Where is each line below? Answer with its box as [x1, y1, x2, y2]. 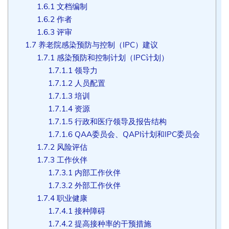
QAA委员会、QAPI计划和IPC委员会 [73, 129, 200, 140]
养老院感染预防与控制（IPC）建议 [36, 40, 158, 50]
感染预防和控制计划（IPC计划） [54, 53, 169, 63]
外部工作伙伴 [73, 180, 121, 191]
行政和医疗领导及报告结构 [73, 117, 167, 127]
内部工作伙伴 [73, 168, 121, 178]
